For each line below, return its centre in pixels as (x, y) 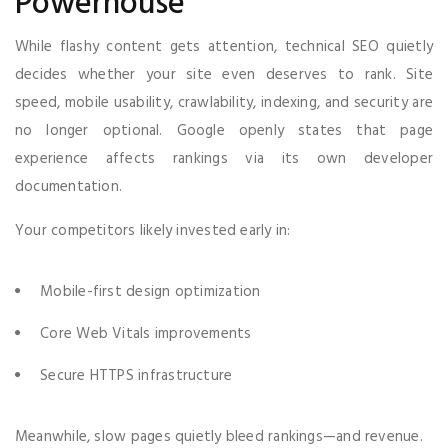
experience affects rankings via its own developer (224, 158)
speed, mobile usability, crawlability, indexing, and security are (224, 102)
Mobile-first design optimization (150, 291)
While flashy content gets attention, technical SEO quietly (224, 46)
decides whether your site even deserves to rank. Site (224, 74)
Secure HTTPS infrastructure (136, 375)
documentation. (69, 186)
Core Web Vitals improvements (146, 333)
